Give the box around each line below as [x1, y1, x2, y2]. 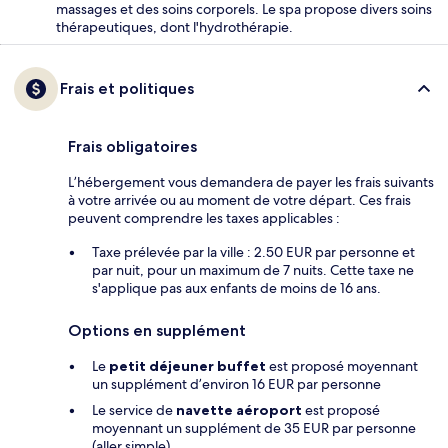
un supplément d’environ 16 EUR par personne [92, 374, 381, 393]
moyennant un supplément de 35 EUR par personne [92, 418, 416, 437]
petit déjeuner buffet [109, 356, 266, 375]
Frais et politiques [60, 78, 194, 98]
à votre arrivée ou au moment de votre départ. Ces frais [68, 190, 411, 209]
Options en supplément [68, 320, 246, 340]
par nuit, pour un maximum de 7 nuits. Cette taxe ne [92, 260, 414, 279]
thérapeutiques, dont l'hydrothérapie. [56, 17, 293, 36]
